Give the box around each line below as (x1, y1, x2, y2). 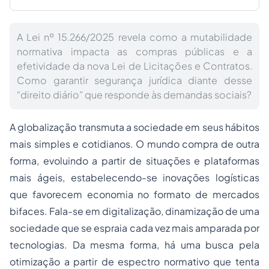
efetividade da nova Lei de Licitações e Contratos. (17, 59, 252, 73)
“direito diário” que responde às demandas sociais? (17, 88, 252, 101)
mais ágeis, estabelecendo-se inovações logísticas (10, 171, 259, 184)
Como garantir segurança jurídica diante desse (17, 74, 252, 87)
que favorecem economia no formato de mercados (10, 188, 259, 201)
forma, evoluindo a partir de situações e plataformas (10, 154, 259, 168)
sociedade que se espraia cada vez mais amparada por (10, 222, 259, 235)
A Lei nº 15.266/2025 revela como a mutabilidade (17, 31, 252, 44)
